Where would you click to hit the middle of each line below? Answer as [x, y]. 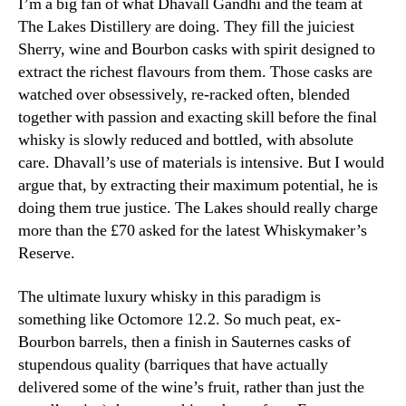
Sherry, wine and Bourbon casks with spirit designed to [197, 50]
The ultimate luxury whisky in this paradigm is [169, 296]
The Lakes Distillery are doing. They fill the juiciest [186, 27]
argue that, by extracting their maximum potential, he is [198, 186]
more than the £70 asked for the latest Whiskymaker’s [193, 231]
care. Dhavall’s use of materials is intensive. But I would [201, 163]
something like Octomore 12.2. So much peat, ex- [179, 319]
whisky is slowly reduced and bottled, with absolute [186, 140]
